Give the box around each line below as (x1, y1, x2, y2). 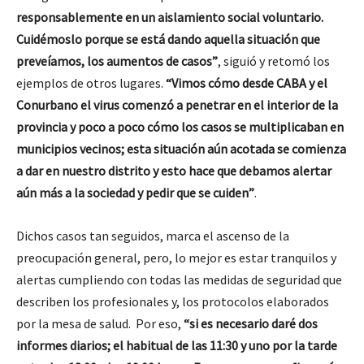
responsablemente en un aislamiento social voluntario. (16, 9, 323, 25)
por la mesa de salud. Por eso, (16, 315, 184, 331)
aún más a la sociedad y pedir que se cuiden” (16, 184, 254, 201)
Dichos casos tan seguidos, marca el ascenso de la (16, 227, 289, 244)
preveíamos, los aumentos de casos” (16, 53, 218, 69)
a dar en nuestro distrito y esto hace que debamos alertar (16, 162, 331, 179)
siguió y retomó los (223, 53, 330, 69)
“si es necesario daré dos (184, 315, 318, 331)
